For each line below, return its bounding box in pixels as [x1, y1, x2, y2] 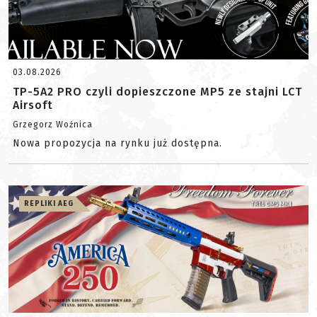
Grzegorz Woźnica [13, 120, 93, 129]
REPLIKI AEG [24, 200, 74, 208]
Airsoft [13, 98, 53, 112]
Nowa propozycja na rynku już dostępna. [13, 137, 222, 149]
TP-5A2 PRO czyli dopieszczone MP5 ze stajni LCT [13, 85, 302, 98]
